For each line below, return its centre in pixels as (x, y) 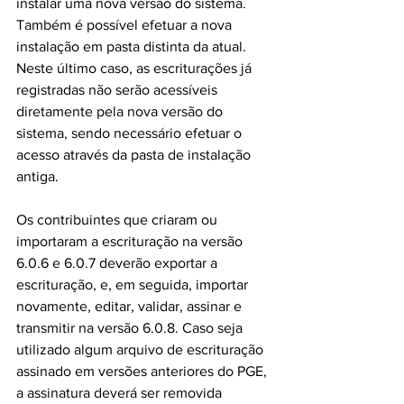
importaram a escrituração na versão (131, 241)
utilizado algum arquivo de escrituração (142, 349)
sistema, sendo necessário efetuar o (131, 133)
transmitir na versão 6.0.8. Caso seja (131, 328)
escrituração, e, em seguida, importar (134, 285)
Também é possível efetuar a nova (126, 25)
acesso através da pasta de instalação (135, 155)
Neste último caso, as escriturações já (136, 68)
